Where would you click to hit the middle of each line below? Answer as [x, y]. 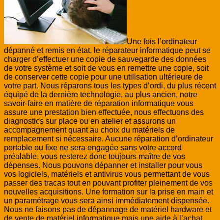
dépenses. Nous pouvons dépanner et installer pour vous [103, 165]
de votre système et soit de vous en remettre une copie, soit [106, 68]
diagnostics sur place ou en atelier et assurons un [90, 121]
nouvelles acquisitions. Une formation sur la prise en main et [109, 192]
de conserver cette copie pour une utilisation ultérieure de [103, 77]
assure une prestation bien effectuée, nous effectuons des [104, 112]
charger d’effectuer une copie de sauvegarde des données [105, 59]
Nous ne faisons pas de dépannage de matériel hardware [105, 209]
